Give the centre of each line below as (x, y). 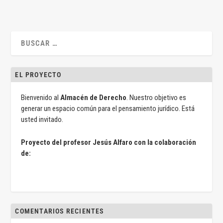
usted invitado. (42, 119)
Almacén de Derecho (94, 98)
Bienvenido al (41, 98)
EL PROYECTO (38, 75)
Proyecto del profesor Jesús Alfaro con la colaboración (109, 142)
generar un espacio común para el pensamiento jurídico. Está (108, 109)
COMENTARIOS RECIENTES (59, 211)
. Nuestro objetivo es (157, 98)
